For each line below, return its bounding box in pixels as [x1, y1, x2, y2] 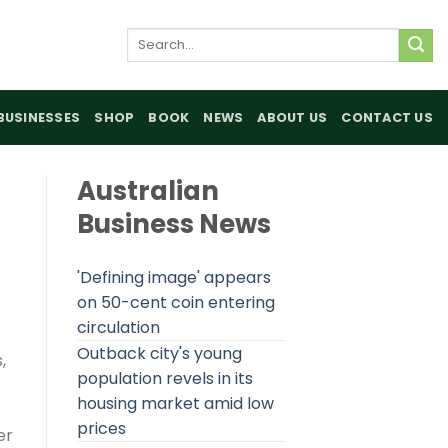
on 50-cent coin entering [77, 291, 275, 314]
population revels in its [77, 367, 253, 390]
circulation [77, 316, 160, 339]
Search [126, 28, 175, 46]
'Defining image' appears [77, 266, 271, 289]
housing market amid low [77, 392, 274, 415]
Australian [77, 173, 219, 209]
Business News [77, 206, 271, 242]
